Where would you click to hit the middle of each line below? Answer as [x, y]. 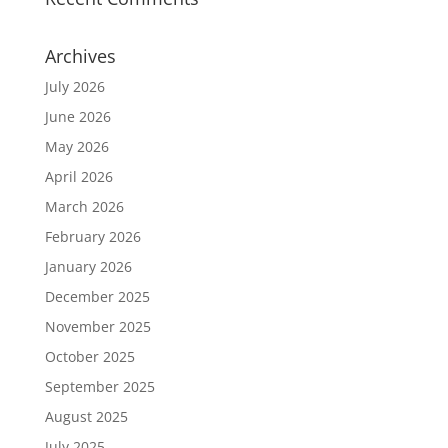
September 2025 [99, 386]
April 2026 [78, 176]
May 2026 [76, 146]
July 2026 [74, 86]
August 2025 [86, 416]
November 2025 [97, 326]
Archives [80, 56]
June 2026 [77, 116]
